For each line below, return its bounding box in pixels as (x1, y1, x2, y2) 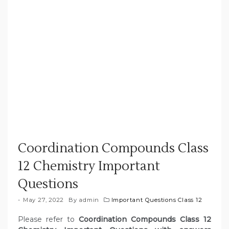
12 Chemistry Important (18, 158, 160, 175)
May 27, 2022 (22, 196, 64, 204)
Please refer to (18, 215, 79, 224)
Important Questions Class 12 (111, 196, 202, 204)
